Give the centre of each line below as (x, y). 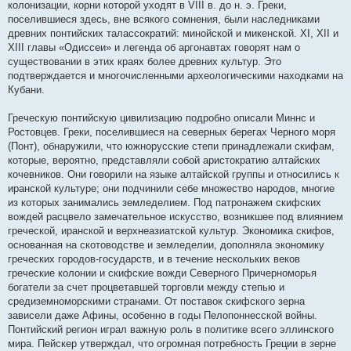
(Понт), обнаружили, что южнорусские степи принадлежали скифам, (171, 146)
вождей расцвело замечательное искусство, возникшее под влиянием (175, 217)
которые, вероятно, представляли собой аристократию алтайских (164, 160)
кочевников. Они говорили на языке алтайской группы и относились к (174, 174)
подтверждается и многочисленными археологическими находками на (175, 76)
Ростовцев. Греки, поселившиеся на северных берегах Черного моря (172, 132)
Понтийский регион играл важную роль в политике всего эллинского (171, 329)
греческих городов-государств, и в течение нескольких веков (154, 259)
